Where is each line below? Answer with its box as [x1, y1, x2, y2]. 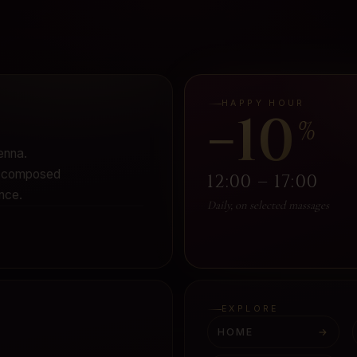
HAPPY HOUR [221, 98, 305, 108]
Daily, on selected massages [206, 198, 329, 212]
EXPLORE [221, 304, 279, 315]
